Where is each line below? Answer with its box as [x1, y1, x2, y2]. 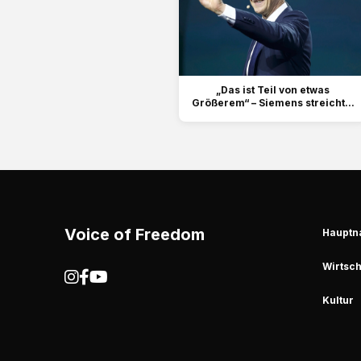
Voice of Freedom [64, 225, 205, 245]
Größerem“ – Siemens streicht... [191, 97, 355, 110]
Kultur [322, 294, 354, 307]
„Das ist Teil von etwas [216, 84, 330, 97]
